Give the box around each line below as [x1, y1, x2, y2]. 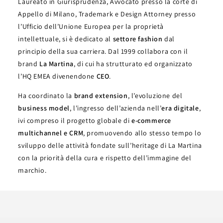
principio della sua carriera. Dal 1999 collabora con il [18, 46, 188, 56]
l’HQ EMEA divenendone [18, 71, 97, 81]
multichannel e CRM [18, 128, 84, 137]
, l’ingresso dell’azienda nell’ [69, 103, 162, 112]
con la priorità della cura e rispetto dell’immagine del [18, 153, 192, 162]
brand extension [74, 91, 128, 100]
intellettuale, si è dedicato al [18, 34, 113, 43]
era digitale [161, 103, 199, 112]
